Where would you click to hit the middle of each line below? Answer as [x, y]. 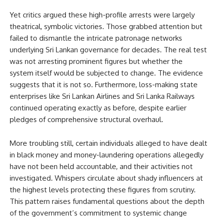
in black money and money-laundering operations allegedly [107, 155]
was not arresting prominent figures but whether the [96, 61]
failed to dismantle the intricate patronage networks [96, 38]
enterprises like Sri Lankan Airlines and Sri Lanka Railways [102, 96]
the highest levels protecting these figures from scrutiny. [103, 189]
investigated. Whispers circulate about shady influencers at [106, 178]
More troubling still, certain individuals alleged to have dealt [108, 143]
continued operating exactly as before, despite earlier [98, 108]
